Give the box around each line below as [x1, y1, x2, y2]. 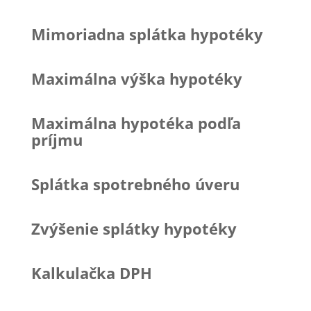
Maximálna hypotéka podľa [31, 112, 241, 133]
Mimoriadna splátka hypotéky [31, 23, 263, 44]
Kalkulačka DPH [31, 262, 152, 283]
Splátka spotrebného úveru [31, 173, 239, 194]
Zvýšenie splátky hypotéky [31, 217, 237, 239]
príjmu [31, 128, 83, 150]
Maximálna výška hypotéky [31, 67, 242, 89]
